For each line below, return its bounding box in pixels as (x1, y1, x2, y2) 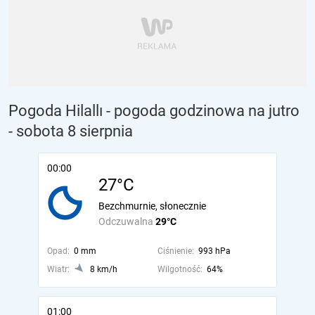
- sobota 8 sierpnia (8, 122, 133, 140)
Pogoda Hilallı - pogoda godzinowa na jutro (8, 102, 300, 120)
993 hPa (198, 246, 231, 256)
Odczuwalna (98, 216, 155, 227)
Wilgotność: (157, 264, 202, 274)
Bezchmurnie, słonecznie (98, 200, 206, 212)
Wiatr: (47, 264, 70, 274)
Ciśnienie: (157, 246, 194, 256)
